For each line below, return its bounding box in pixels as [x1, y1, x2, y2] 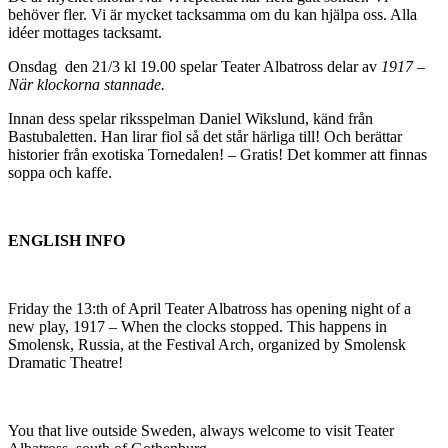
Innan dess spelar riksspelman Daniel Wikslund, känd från [8, 109, 373, 127]
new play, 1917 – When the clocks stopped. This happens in [8, 317, 387, 335]
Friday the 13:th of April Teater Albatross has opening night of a [8, 299, 411, 317]
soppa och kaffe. [8, 163, 112, 181]
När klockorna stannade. [8, 75, 165, 93]
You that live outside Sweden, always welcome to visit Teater [8, 421, 394, 439]
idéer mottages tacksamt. [8, 23, 162, 41]
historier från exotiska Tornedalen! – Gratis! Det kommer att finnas [8, 145, 427, 163]
